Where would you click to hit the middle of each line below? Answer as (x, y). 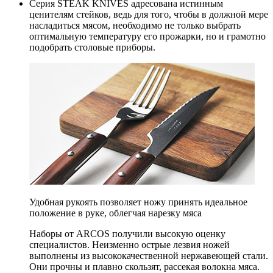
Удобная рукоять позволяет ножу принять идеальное (138, 202)
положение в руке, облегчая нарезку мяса (115, 213)
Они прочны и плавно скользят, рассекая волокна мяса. (144, 266)
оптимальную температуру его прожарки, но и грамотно (147, 36)
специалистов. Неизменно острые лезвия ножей (129, 244)
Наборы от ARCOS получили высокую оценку (127, 233)
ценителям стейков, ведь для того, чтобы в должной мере (149, 14)
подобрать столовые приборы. (92, 47)
